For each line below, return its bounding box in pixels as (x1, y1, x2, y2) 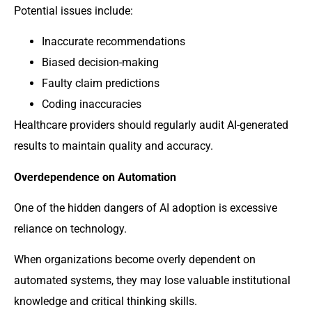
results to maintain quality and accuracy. (14, 139, 213, 153)
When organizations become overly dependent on (14, 253, 256, 267)
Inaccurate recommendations (42, 35, 185, 49)
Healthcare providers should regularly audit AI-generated (14, 118, 288, 132)
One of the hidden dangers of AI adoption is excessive (14, 201, 277, 214)
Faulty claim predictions (42, 77, 159, 91)
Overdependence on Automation (14, 170, 176, 184)
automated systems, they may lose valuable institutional (14, 274, 290, 288)
